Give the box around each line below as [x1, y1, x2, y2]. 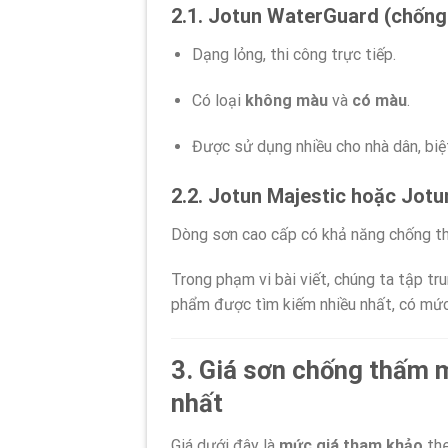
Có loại [191, 91, 245, 111]
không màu [244, 91, 328, 111]
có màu [351, 91, 407, 111]
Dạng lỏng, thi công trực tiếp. [191, 45, 396, 65]
